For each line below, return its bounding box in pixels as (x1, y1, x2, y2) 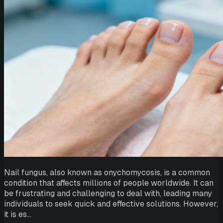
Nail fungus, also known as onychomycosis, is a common (4, 167, 210, 178)
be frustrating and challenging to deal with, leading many (4, 188, 212, 199)
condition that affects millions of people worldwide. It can (4, 177, 214, 188)
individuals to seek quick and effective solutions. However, (4, 198, 218, 209)
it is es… (4, 209, 31, 220)
